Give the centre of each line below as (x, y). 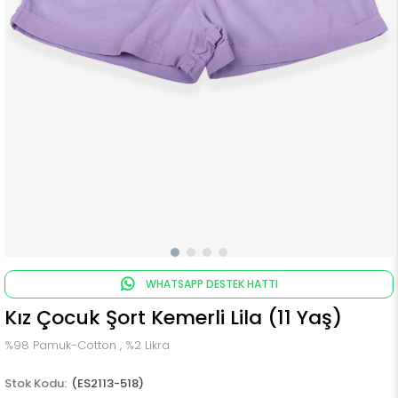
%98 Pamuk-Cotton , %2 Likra (87, 345)
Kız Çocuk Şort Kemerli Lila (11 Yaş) (173, 318)
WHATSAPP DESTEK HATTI (210, 284)
